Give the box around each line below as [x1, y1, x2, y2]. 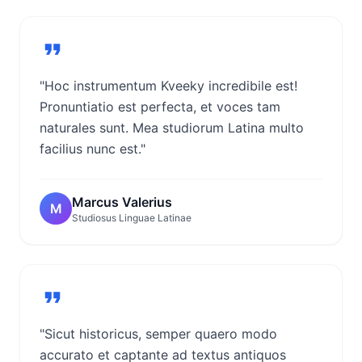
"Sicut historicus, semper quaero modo [40, 326, 277, 342]
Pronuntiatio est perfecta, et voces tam [40, 99, 280, 115]
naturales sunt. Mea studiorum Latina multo [40, 120, 304, 136]
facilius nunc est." [40, 141, 145, 157]
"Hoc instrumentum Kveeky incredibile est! [40, 78, 297, 94]
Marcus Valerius [72, 194, 172, 210]
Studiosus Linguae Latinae [72, 212, 192, 224]
